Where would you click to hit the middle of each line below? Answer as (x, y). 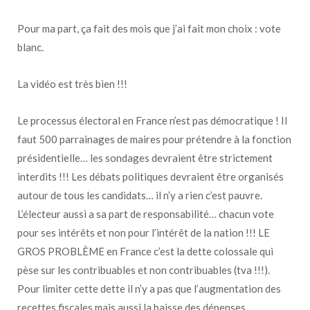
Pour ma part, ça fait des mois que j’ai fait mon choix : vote (149, 28)
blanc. (30, 47)
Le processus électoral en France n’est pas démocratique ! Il (152, 120)
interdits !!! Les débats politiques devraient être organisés (151, 176)
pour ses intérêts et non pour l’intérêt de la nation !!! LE (144, 232)
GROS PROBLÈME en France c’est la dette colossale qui (145, 251)
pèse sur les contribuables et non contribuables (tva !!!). (144, 270)
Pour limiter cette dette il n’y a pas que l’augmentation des (149, 288)
